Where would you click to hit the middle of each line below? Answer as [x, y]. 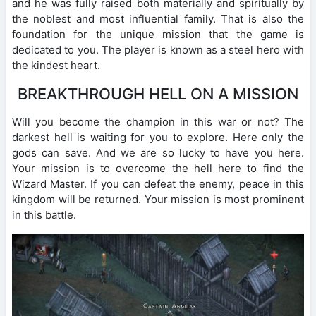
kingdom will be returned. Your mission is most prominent [158, 200]
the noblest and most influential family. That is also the [158, 19]
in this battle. [44, 215]
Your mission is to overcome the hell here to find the [158, 169]
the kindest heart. [56, 66]
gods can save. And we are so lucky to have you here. [158, 153]
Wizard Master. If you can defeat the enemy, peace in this [158, 184]
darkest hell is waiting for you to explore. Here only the [158, 138]
